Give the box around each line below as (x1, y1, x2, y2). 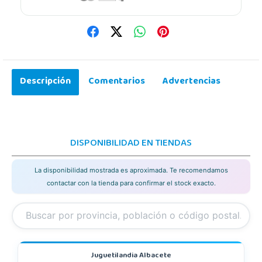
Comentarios (88, 72, 145, 91)
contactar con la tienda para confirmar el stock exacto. (46, 179, 216, 188)
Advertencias (163, 72, 220, 91)
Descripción (20, 72, 71, 91)
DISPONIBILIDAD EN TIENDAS (70, 133, 192, 154)
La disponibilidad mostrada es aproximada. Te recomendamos (34, 166, 228, 175)
